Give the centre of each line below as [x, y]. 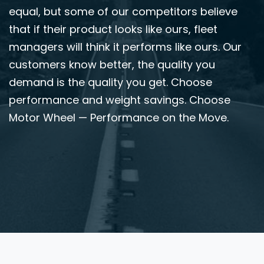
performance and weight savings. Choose [120, 100]
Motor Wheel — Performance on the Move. [119, 117]
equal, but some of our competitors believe [123, 11]
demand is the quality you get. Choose [110, 82]
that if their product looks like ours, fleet [113, 29]
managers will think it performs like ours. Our [125, 47]
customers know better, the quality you [112, 64]
